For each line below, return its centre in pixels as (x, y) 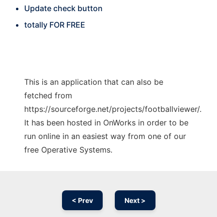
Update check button (63, 8)
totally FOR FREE (55, 25)
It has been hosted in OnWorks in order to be (106, 123)
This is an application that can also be (94, 82)
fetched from (48, 95)
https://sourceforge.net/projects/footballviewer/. (113, 109)
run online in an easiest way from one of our (105, 136)
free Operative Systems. (68, 150)
